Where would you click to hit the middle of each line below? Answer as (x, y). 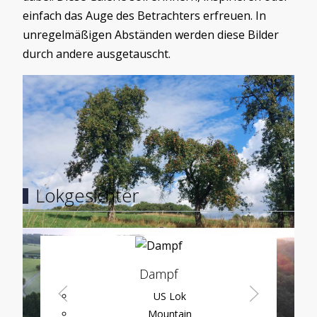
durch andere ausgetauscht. (97, 54)
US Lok (170, 296)
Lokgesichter (87, 196)
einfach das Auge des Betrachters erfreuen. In (144, 16)
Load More (158, 105)
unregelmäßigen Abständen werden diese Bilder (151, 35)
